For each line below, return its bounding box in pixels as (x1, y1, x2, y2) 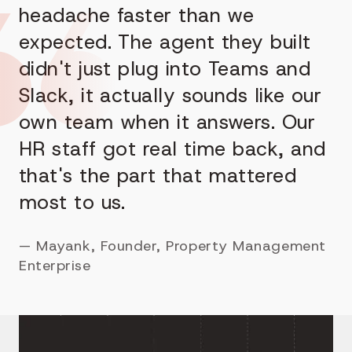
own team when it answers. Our (19, 109, 316, 136)
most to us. (19, 189, 126, 216)
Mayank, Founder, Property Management (36, 236, 326, 255)
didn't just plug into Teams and (19, 56, 310, 82)
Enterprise (19, 255, 91, 275)
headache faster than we (19, 2, 255, 29)
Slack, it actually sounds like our (19, 82, 322, 109)
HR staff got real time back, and (19, 136, 326, 163)
